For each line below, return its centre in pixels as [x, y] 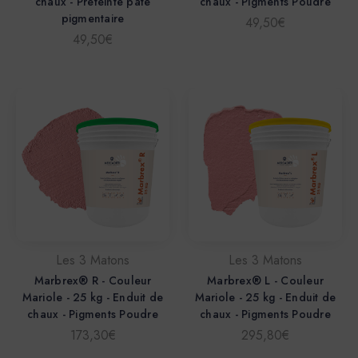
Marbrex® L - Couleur [265, 281]
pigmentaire [93, 19]
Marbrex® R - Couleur [93, 281]
